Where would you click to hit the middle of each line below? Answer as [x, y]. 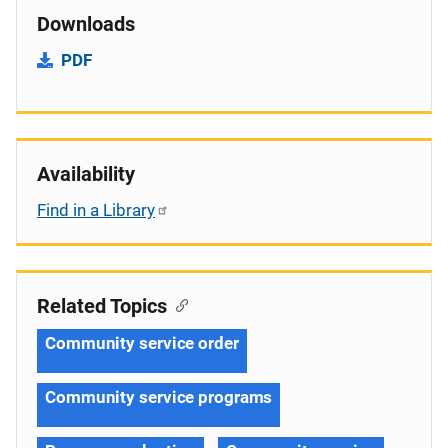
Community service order [142, 342]
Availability [86, 173]
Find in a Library [96, 209]
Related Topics [102, 305]
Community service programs [159, 396]
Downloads [86, 23]
